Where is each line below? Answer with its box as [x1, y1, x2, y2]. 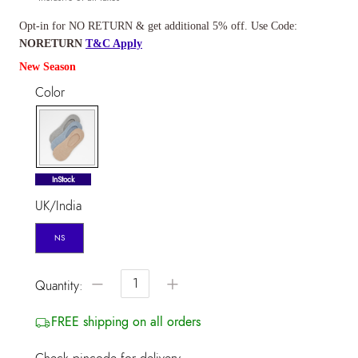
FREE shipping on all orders [51, 312, 201, 331]
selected [62, 169, 106, 188]
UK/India [35, 196, 82, 215]
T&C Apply [86, 37, 142, 50]
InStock [52, 173, 74, 185]
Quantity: [35, 276, 83, 295]
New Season [19, 60, 76, 73]
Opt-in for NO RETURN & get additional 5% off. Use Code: [19, 19, 297, 32]
